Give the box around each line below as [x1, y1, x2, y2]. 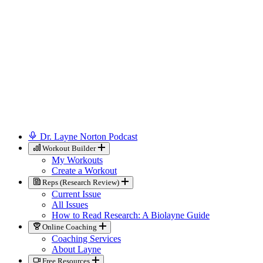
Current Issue [52, 189, 101, 200]
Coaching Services [52, 234, 121, 244]
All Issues [52, 200, 88, 210]
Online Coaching [42, 222, 97, 232]
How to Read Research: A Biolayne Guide [52, 210, 210, 221]
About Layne [52, 244, 101, 255]
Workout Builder [42, 144, 96, 153]
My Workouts [52, 155, 103, 166]
